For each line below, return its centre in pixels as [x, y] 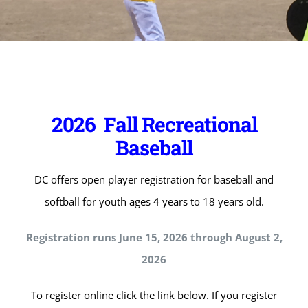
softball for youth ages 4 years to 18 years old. [154, 202]
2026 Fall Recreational [154, 124]
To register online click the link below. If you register [154, 295]
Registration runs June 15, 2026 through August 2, [154, 238]
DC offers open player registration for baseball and [154, 180]
